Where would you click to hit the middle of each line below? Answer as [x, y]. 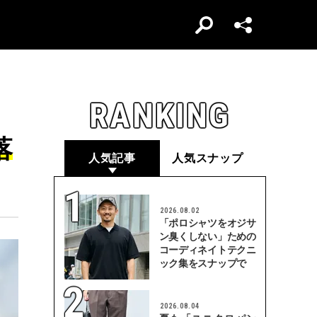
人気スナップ [208, 158]
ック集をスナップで [203, 263]
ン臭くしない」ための [207, 236]
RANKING [160, 116]
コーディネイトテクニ [207, 250]
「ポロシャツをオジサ [207, 223]
